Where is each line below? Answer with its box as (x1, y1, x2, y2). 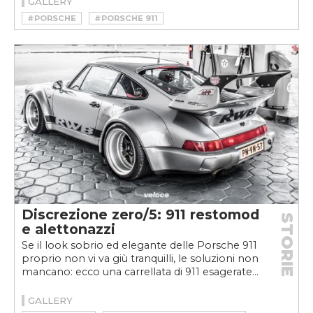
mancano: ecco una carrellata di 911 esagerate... (22, 265, 259, 278)
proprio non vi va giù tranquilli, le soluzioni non (22, 252, 259, 265)
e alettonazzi (22, 221, 115, 238)
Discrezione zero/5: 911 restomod (22, 206, 259, 223)
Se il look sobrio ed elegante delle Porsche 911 (22, 239, 257, 252)
